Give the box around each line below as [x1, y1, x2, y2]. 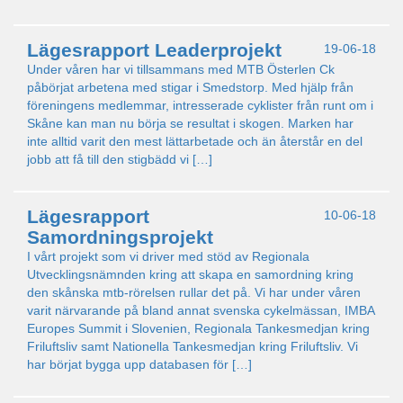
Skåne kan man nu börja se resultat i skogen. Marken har [27, 116, 354, 130]
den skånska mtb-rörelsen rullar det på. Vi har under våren [27, 285, 361, 300]
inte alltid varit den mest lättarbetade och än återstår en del [27, 134, 363, 148]
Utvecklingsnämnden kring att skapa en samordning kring [27, 267, 354, 282]
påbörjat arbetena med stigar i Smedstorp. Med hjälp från [27, 80, 354, 94]
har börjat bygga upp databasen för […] [27, 357, 252, 372]
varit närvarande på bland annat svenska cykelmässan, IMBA [27, 303, 374, 318]
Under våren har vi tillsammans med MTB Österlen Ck [27, 62, 335, 76]
